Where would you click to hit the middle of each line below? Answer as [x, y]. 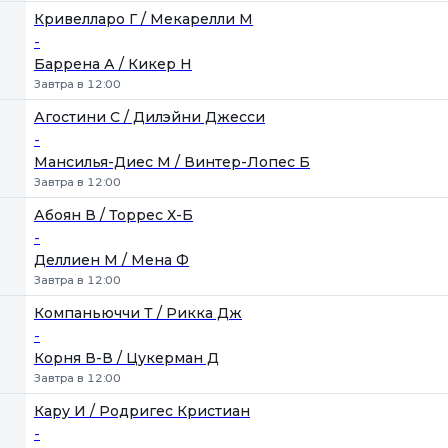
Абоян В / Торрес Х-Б [113, 215]
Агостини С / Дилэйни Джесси [149, 117]
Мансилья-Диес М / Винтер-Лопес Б [172, 162]
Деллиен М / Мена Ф [111, 260]
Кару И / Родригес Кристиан [142, 411]
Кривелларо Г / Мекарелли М [143, 19]
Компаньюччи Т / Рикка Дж [138, 313]
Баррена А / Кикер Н [113, 64]
